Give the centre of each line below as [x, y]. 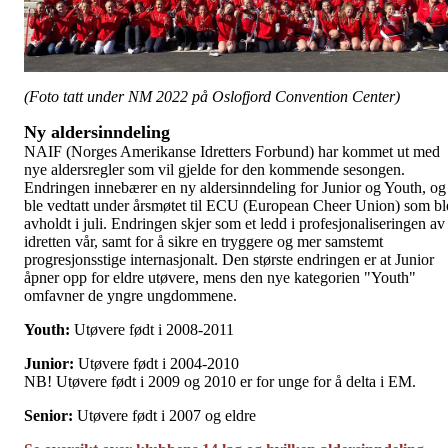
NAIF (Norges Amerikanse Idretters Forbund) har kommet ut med [232, 151]
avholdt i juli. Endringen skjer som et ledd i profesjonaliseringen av [234, 223]
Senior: [48, 415]
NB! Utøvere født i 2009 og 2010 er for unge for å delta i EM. [220, 381]
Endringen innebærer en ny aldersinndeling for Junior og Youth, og [235, 187]
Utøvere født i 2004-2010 [156, 363]
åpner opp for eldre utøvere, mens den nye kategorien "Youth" [220, 277]
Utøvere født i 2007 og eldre [164, 415]
